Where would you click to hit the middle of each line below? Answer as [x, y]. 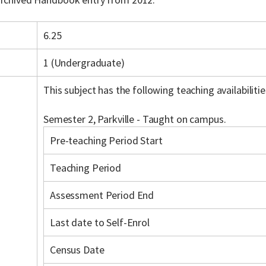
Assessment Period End [102, 195]
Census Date [77, 250]
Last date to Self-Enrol [100, 222]
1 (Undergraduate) [84, 63]
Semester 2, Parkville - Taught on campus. [135, 119]
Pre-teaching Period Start [106, 140]
